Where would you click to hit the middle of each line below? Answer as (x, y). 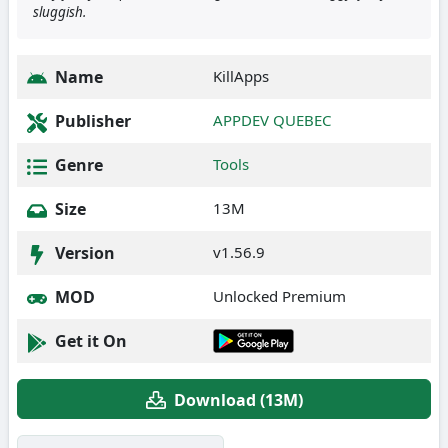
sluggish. (59, 12)
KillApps (241, 76)
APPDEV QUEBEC (272, 120)
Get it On (89, 341)
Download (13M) (238, 399)
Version (83, 253)
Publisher (91, 121)
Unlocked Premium (279, 296)
